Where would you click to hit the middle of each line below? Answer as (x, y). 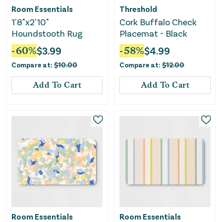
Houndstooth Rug (47, 33)
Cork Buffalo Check (158, 22)
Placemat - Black (153, 33)
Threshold (138, 9)
